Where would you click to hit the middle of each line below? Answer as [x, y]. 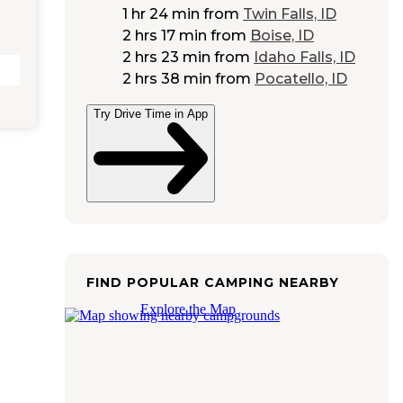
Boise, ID [282, 36]
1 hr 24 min [161, 14]
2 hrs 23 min [166, 58]
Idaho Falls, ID [304, 58]
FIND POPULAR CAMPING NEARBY [213, 282]
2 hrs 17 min [165, 36]
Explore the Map [188, 309]
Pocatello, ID [301, 79]
